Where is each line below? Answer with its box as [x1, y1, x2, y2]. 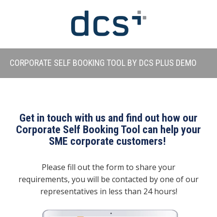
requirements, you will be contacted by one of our [18, 173, 199, 185]
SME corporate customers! [49, 135, 168, 147]
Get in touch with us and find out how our [19, 111, 198, 124]
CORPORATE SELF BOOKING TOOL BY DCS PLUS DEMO [10, 58, 199, 68]
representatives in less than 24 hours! [40, 186, 177, 197]
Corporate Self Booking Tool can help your [16, 123, 201, 136]
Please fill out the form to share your [42, 161, 175, 172]
